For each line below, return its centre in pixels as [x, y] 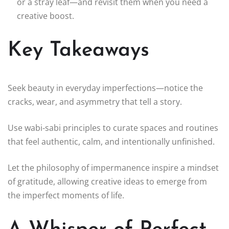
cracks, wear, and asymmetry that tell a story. [95, 102]
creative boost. [45, 16]
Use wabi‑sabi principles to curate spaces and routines [113, 128]
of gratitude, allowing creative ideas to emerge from [107, 182]
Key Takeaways [78, 51]
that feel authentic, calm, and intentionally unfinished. [111, 142]
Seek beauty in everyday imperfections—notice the [105, 88]
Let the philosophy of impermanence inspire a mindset [113, 168]
